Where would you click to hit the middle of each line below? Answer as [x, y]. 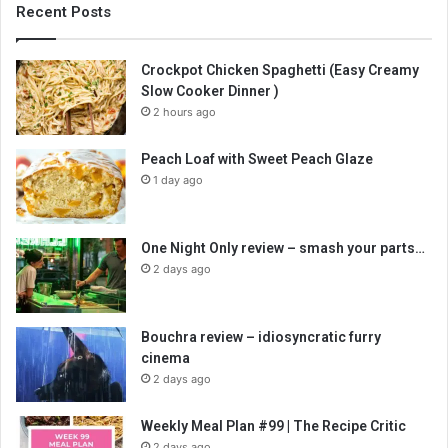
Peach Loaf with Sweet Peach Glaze [257, 159]
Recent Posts [63, 12]
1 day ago [178, 180]
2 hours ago [184, 112]
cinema [165, 358]
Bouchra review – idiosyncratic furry [261, 337]
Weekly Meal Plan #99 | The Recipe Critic [273, 426]
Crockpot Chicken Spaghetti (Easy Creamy [280, 70]
